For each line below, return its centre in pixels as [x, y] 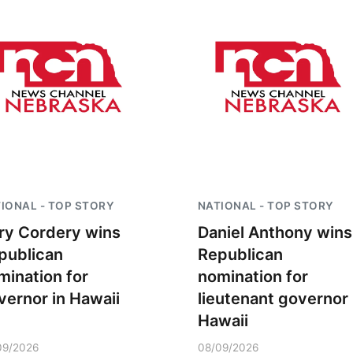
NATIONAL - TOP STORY [266, 206]
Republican [240, 255]
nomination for [253, 277]
